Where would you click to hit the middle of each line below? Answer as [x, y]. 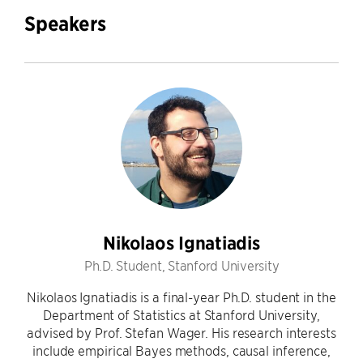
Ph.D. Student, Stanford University [181, 265]
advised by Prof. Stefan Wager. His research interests [181, 332]
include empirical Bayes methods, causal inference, [181, 350]
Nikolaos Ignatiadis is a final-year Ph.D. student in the [181, 297]
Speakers [65, 23]
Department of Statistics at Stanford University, [181, 314]
